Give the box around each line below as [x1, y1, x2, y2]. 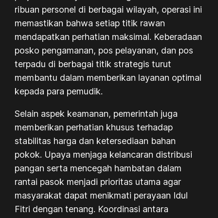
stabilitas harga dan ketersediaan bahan [15, 135, 176, 146]
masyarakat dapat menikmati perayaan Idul [15, 190, 188, 200]
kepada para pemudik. [15, 86, 103, 96]
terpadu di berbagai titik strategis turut [15, 58, 172, 69]
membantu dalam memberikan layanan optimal [15, 72, 202, 83]
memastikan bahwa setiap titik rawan [15, 18, 165, 28]
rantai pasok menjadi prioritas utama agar [15, 176, 182, 187]
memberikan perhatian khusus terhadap [15, 122, 173, 132]
